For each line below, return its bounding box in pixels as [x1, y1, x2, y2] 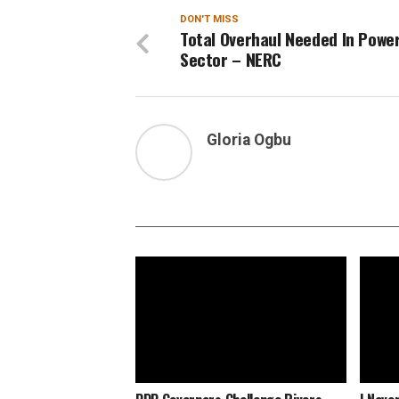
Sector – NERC [180, 46, 282, 72]
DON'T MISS [180, 13, 239, 25]
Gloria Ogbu [207, 131, 291, 149]
